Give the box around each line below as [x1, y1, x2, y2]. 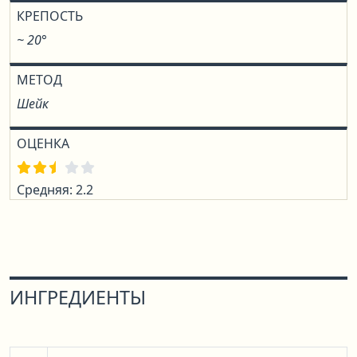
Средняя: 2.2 [17, 181, 93, 198]
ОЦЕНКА [17, 135, 69, 152]
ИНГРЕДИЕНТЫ [10, 284, 146, 310]
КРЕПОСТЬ [17, 7, 83, 25]
